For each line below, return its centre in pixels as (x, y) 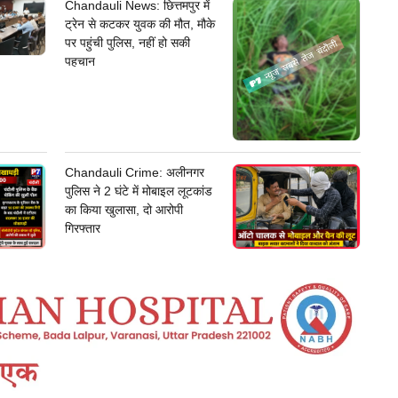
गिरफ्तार (82, 228)
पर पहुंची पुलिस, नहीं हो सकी (127, 42)
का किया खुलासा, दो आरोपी (123, 209)
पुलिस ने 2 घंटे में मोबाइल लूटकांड (138, 191)
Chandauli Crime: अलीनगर (134, 172)
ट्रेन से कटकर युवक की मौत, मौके (139, 24)
